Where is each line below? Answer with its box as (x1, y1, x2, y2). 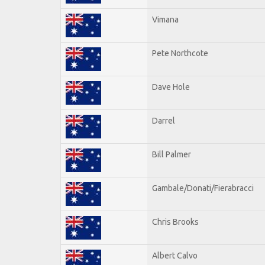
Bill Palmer (152, 149, 191, 159)
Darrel (152, 115, 175, 125)
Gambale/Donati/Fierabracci (152, 183, 254, 193)
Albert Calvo (152, 250, 198, 260)
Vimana (152, 14, 179, 24)
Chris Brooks (152, 216, 199, 227)
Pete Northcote (152, 48, 208, 58)
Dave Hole (152, 82, 190, 92)
